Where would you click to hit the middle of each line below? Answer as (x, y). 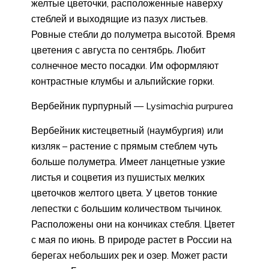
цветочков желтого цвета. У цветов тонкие (124, 192)
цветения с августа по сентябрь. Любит (118, 50)
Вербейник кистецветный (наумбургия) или (127, 130)
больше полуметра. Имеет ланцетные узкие (128, 161)
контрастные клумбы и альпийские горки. (123, 81)
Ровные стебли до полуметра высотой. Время (133, 34)
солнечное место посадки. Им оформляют (125, 65)
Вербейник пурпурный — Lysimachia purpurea (132, 105)
